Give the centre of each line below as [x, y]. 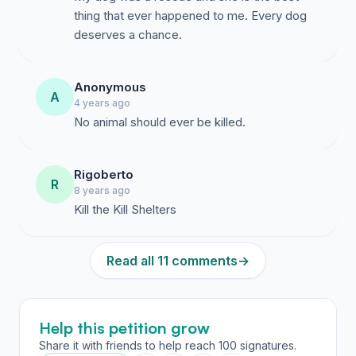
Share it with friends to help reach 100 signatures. [168, 345]
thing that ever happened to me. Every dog [190, 15]
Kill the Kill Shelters [125, 209]
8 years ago [102, 190]
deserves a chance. [128, 35]
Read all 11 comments [172, 261]
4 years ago [102, 103]
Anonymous [110, 87]
